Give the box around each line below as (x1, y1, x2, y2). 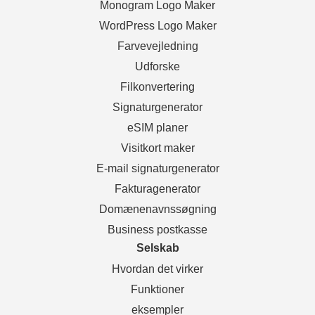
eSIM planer (127, 121, 188, 134)
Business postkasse (108, 223, 207, 236)
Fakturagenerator (115, 182, 200, 195)
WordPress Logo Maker (98, 19, 217, 32)
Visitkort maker (120, 141, 195, 154)
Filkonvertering (120, 80, 195, 93)
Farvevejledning (117, 39, 198, 52)
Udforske (135, 60, 180, 72)
